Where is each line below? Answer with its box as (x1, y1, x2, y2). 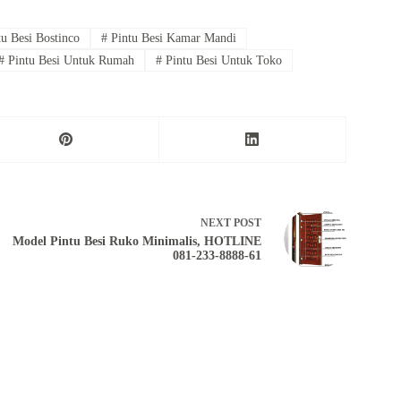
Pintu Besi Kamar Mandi (107, 31, 237, 46)
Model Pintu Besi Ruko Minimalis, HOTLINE (12, 235, 261, 249)
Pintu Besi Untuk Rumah (4, 53, 135, 67)
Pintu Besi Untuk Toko (162, 53, 283, 67)
